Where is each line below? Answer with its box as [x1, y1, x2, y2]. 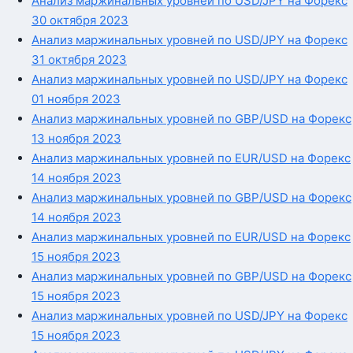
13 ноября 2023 [32, 130, 121, 146]
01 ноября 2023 [32, 91, 121, 106]
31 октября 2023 [32, 51, 127, 67]
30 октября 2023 [32, 12, 128, 28]
